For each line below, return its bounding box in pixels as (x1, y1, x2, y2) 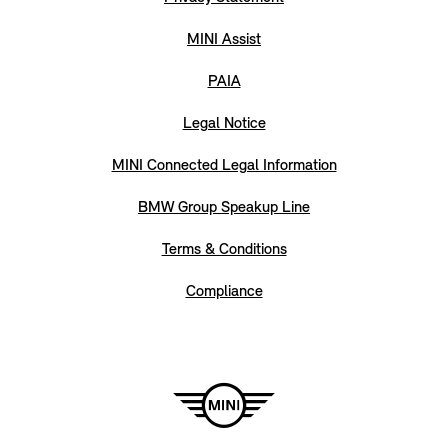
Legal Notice (182, 116, 266, 133)
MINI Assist (187, 32, 261, 49)
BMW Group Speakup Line (138, 200, 310, 217)
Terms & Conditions (161, 242, 287, 259)
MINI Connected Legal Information (111, 158, 337, 175)
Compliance (185, 284, 263, 301)
